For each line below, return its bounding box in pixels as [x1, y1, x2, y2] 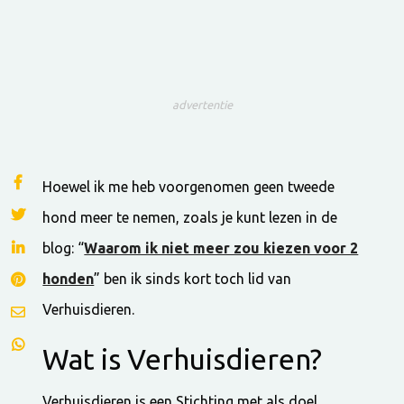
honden [42, 270, 95, 287]
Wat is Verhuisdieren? [42, 342, 323, 375]
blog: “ [42, 239, 85, 256]
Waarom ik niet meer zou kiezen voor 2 [84, 239, 359, 256]
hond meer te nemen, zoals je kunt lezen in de [42, 208, 338, 225]
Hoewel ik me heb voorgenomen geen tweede [42, 178, 335, 195]
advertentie [171, 97, 233, 111]
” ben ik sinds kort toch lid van [94, 270, 292, 287]
